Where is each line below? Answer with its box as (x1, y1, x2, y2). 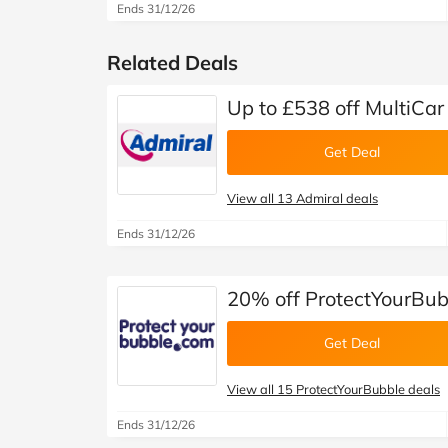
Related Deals (107, 50, 238, 75)
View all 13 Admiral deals (227, 190, 378, 206)
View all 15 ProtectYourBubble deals (227, 381, 440, 397)
